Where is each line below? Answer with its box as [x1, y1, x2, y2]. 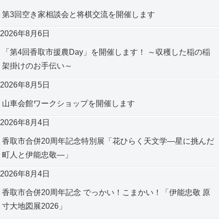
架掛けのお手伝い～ [2, 62, 72, 70]
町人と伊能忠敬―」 [2, 151, 72, 159]
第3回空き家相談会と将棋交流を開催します [2, 10, 155, 19]
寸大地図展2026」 [2, 202, 66, 211]
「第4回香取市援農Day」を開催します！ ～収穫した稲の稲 [2, 48, 210, 57]
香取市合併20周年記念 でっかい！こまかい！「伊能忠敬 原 [2, 188, 210, 197]
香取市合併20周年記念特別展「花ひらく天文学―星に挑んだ [2, 137, 214, 146]
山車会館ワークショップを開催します [2, 99, 135, 108]
